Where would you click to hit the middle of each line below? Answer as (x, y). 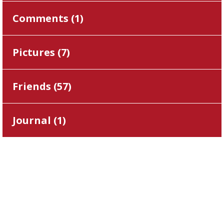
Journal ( (35, 120)
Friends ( (35, 86)
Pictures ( (37, 52)
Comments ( (43, 18)
